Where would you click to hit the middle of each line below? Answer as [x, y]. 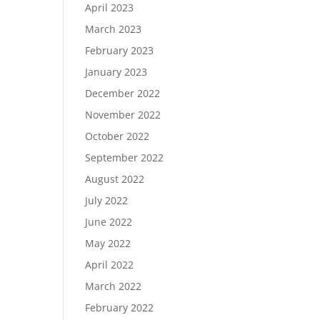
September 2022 [125, 157]
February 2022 [120, 307]
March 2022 [114, 286]
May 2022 [108, 243]
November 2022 [123, 115]
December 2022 [123, 93]
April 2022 [110, 265]
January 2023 [116, 72]
